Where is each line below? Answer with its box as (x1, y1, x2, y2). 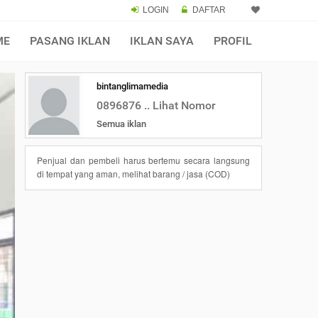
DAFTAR (192, 5, 226, 15)
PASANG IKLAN (30, 34, 110, 48)
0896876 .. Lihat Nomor (97, 99, 216, 112)
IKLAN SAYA (130, 34, 194, 48)
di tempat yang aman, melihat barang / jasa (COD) (37, 168, 230, 180)
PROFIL (214, 34, 252, 48)
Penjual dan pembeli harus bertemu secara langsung (37, 154, 250, 166)
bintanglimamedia (97, 81, 168, 92)
